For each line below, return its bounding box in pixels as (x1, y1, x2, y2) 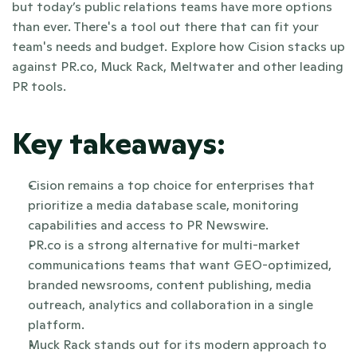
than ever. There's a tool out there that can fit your (12, 18, 319, 34)
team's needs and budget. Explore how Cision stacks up (12, 38, 345, 54)
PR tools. (12, 78, 66, 94)
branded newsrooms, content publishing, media (28, 277, 312, 292)
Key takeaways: (12, 126, 226, 162)
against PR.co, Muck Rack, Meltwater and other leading (12, 58, 343, 74)
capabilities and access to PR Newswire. (28, 217, 269, 233)
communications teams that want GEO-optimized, (28, 257, 331, 273)
